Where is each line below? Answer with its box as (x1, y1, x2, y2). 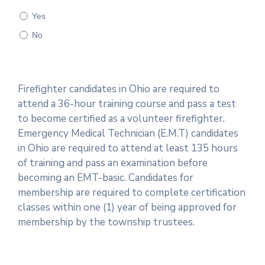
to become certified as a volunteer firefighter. (18, 112, 225, 126)
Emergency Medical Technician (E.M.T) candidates (18, 127, 238, 141)
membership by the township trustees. (18, 215, 195, 230)
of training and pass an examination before (18, 156, 208, 170)
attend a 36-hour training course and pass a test (18, 97, 236, 111)
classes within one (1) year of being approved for (18, 201, 237, 215)
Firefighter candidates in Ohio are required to (18, 82, 219, 96)
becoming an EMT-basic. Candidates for (18, 171, 193, 185)
